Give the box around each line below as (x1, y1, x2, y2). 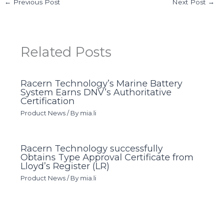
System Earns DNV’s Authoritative (20, 87, 172, 98)
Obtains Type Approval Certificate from (20, 151, 194, 163)
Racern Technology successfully (20, 142, 163, 154)
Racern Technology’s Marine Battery (20, 78, 182, 89)
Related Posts (20, 44, 111, 61)
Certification (20, 95, 75, 107)
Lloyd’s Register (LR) (20, 160, 109, 172)
